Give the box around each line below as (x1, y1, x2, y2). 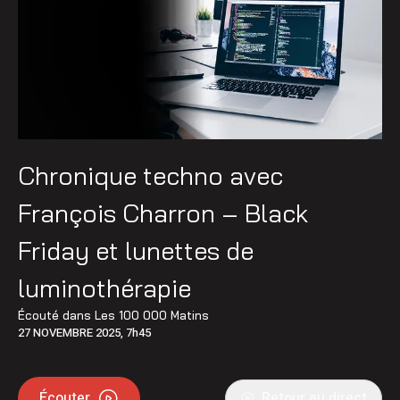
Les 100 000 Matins (95, 307, 209, 322)
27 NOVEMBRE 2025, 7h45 (18, 323, 151, 341)
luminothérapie (18, 271, 191, 304)
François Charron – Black (18, 196, 308, 229)
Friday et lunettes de (18, 234, 254, 266)
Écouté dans (18, 307, 95, 322)
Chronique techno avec (18, 159, 283, 191)
